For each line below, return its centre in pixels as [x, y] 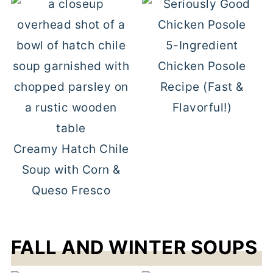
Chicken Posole [202, 66]
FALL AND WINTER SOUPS [134, 247]
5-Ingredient [202, 45]
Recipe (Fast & [202, 87]
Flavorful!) [202, 108]
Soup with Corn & [71, 170]
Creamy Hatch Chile [71, 149]
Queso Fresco [71, 190]
